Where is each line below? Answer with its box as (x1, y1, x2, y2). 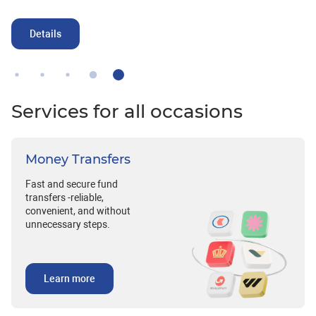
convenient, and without (25, 205, 130, 217)
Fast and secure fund (25, 178, 118, 190)
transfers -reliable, (25, 192, 104, 204)
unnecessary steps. (25, 219, 110, 231)
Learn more (44, 273, 95, 285)
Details (30, 28, 61, 40)
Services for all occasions (11, 100, 243, 123)
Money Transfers (25, 152, 130, 168)
